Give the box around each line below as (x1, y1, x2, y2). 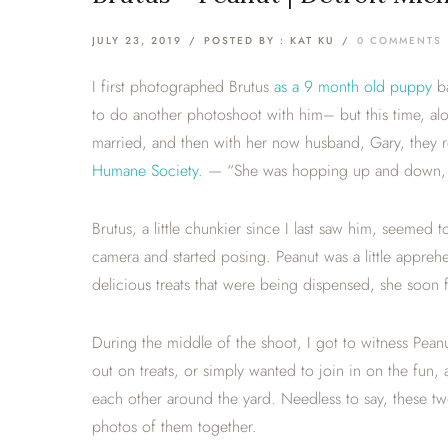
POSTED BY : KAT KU (204, 33, 335, 48)
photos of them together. (92, 415, 257, 438)
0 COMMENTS (357, 33, 442, 48)
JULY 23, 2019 (92, 33, 182, 48)
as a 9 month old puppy (274, 75, 432, 98)
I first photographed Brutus (92, 75, 274, 98)
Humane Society (92, 159, 198, 182)
